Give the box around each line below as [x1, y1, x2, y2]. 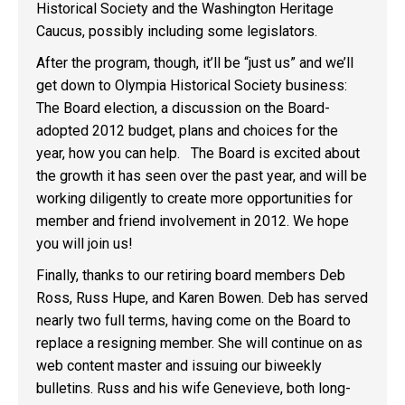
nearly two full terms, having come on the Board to [36, 312, 351, 329]
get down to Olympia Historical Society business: [36, 77, 351, 94]
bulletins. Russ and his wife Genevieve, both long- [36, 380, 351, 397]
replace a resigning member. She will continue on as [36, 334, 363, 352]
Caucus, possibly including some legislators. [36, 23, 317, 40]
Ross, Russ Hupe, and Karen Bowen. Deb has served [36, 289, 368, 306]
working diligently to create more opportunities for [36, 190, 353, 207]
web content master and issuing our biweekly [36, 357, 322, 374]
